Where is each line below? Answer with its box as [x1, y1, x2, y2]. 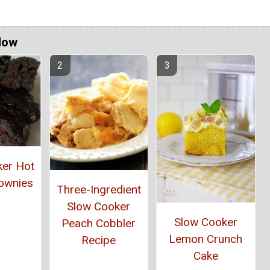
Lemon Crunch [169, 231, 243, 246]
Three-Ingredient [56, 183, 141, 197]
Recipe [81, 233, 116, 248]
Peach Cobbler [61, 216, 136, 231]
